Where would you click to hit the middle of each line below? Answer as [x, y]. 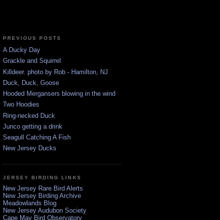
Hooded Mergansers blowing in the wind [59, 94]
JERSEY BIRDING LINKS [42, 177]
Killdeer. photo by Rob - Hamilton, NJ [55, 72]
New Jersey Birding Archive [42, 196]
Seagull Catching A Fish [37, 137]
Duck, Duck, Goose [31, 82]
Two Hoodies [21, 105]
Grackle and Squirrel [32, 61]
